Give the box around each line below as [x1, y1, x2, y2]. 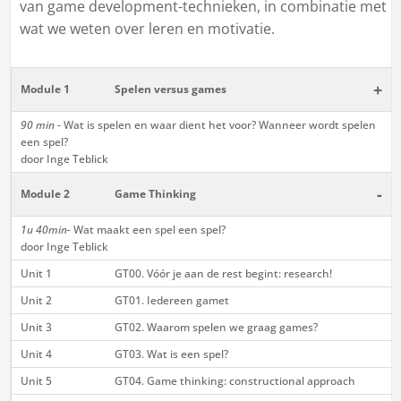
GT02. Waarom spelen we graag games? [114, 320, 318, 336]
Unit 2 [20, 293, 52, 309]
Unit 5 [20, 373, 52, 389]
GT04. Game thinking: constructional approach [114, 373, 355, 389]
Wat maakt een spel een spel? [70, 222, 226, 238]
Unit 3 [20, 320, 52, 336]
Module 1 [20, 81, 70, 98]
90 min [20, 117, 55, 133]
